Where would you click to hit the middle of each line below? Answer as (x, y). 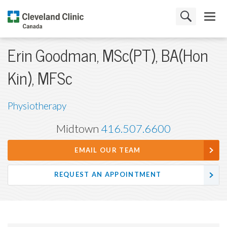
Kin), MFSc (40, 79)
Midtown (79, 128)
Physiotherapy (37, 106)
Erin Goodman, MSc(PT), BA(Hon (108, 56)
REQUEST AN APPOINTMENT (108, 175)
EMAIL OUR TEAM (108, 150)
